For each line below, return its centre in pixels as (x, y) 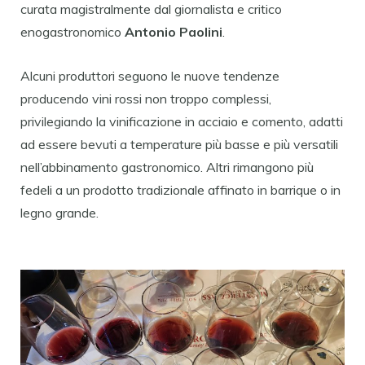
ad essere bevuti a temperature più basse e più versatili (179, 144)
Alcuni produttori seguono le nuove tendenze (150, 75)
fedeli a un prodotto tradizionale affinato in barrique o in (180, 189)
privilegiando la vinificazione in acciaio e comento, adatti (182, 121)
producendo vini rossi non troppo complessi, (146, 98)
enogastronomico (73, 31)
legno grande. (59, 212)
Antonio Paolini (174, 31)
